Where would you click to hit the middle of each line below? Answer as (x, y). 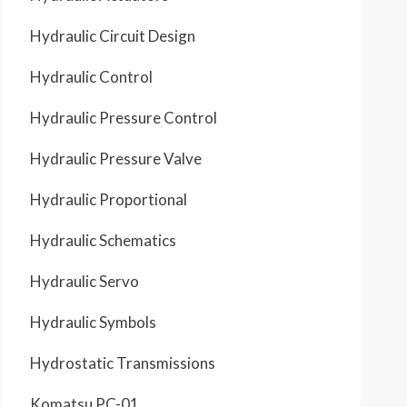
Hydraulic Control (91, 77)
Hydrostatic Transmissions (123, 363)
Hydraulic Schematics (103, 240)
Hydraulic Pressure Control (124, 118)
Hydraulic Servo (84, 281)
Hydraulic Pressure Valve (116, 159)
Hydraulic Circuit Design (113, 36)
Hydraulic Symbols (93, 322)
